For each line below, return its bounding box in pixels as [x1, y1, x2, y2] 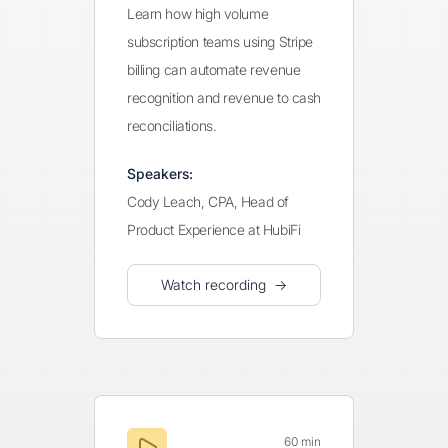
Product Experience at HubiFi [127, 221, 301, 238]
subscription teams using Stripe [127, 33, 313, 50]
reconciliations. [127, 117, 217, 134]
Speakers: [127, 165, 193, 182]
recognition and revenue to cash [127, 89, 321, 106]
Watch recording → [161, 276, 287, 293]
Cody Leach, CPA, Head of [127, 193, 289, 210]
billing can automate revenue [127, 61, 301, 78]
